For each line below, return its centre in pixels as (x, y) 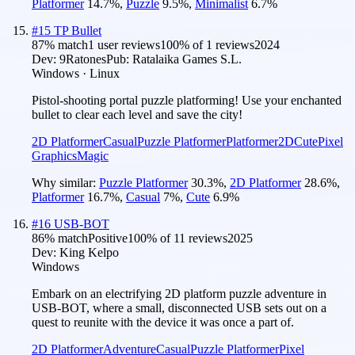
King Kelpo (89, 252)
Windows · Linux (76, 73)
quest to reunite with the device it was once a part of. (163, 322)
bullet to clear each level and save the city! (137, 114)
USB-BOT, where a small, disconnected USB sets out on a (179, 307)
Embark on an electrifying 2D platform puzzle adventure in (179, 293)
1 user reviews (124, 44)
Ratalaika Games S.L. (187, 59)
